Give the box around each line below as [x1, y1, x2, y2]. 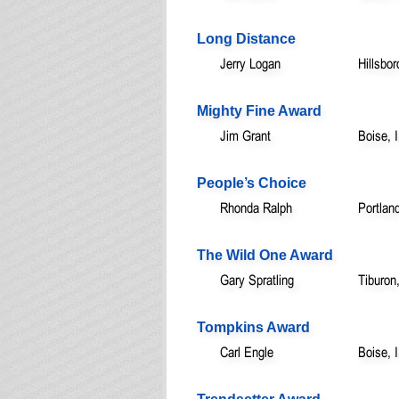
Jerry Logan [220, 54, 281, 71]
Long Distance [197, 30, 296, 46]
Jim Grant [220, 126, 271, 143]
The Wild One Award [197, 247, 333, 263]
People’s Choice [197, 175, 306, 191]
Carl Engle [220, 343, 273, 360]
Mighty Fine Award [197, 102, 322, 118]
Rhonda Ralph [220, 199, 292, 216]
